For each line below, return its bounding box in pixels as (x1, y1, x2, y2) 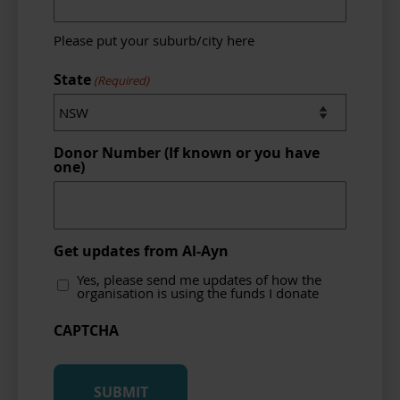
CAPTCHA (54, 321, 119, 340)
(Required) (94, 72, 150, 88)
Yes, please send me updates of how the (77, 271, 321, 288)
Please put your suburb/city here (54, 31, 254, 49)
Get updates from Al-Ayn (54, 241, 229, 261)
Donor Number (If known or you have (54, 143, 320, 162)
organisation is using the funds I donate (77, 284, 319, 302)
